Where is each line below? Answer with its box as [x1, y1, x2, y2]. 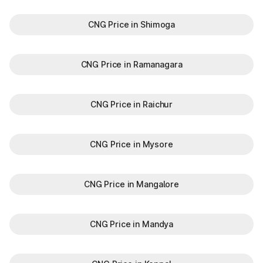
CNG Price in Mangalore [84, 179, 179, 189]
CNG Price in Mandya [89, 219, 174, 229]
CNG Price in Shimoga [87, 19, 176, 29]
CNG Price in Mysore [90, 139, 173, 149]
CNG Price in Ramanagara [80, 59, 183, 69]
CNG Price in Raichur [90, 99, 173, 109]
